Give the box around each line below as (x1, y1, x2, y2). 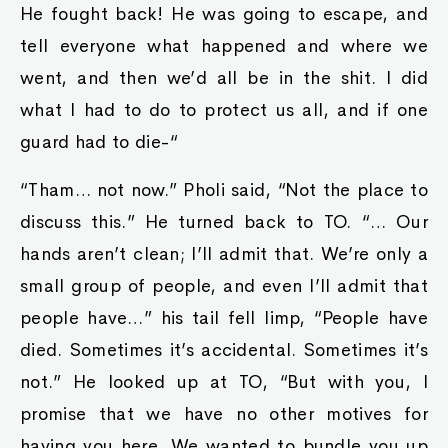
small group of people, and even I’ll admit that (20, 275, 428, 297)
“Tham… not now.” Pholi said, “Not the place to (20, 179, 428, 201)
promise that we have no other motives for (20, 403, 428, 425)
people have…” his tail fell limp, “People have (20, 307, 428, 329)
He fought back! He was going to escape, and (20, 3, 428, 25)
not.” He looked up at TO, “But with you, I (20, 371, 428, 393)
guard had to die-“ (20, 131, 179, 153)
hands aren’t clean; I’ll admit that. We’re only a (20, 243, 428, 265)
